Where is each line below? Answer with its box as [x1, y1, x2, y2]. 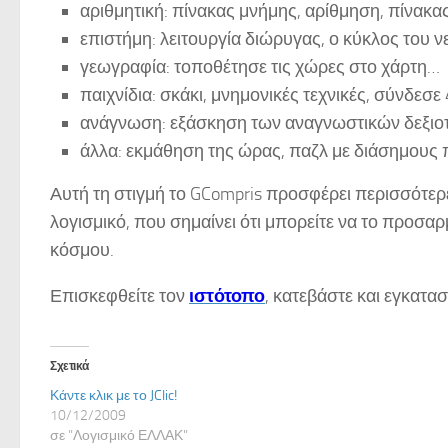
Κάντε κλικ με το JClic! [50, 387, 177, 404]
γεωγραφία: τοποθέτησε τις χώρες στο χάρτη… [80, 56, 440, 78]
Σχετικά [50, 359, 89, 373]
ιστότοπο [189, 285, 265, 307]
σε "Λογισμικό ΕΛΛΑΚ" [50, 427, 188, 444]
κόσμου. [50, 239, 114, 261]
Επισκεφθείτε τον [50, 285, 189, 307]
